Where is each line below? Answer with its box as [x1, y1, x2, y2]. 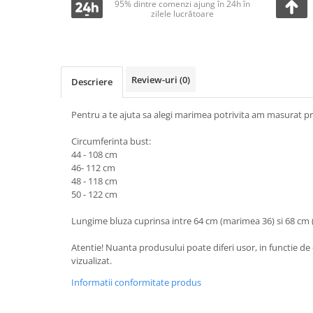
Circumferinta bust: [71, 135, 151, 147]
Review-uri [131, 73, 180, 86]
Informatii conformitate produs [71, 276, 201, 289]
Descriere [71, 75, 112, 88]
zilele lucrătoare [150, 8, 214, 20]
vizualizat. [71, 254, 112, 267]
